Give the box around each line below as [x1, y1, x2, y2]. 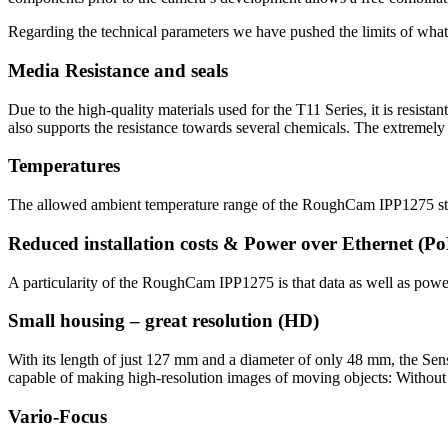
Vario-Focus [8, 405, 107, 427]
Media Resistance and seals [8, 59, 228, 81]
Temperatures [8, 155, 120, 177]
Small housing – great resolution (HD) [8, 310, 319, 332]
